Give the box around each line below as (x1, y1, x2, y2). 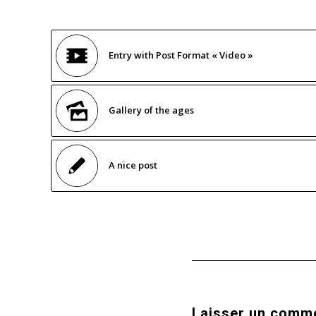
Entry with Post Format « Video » (109, 48, 253, 61)
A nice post (109, 158, 157, 171)
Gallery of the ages (109, 103, 194, 116)
